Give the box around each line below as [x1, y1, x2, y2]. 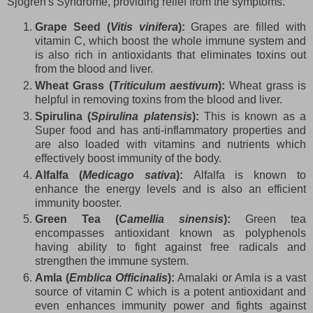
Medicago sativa [82, 168, 176, 181]
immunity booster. [35, 196, 122, 209]
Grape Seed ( [35, 20, 110, 33]
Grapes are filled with [191, 20, 307, 33]
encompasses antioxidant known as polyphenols [35, 227, 306, 240]
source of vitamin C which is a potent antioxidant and [35, 286, 306, 298]
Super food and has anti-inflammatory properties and [35, 124, 306, 136]
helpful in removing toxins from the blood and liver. [35, 93, 282, 105]
